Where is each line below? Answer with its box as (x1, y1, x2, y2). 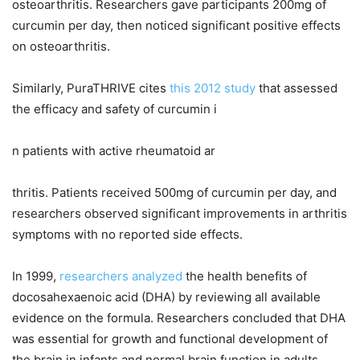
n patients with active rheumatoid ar (12, 143, 215, 159)
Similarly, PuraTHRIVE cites (12, 80, 170, 96)
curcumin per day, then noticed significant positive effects (12, 18, 341, 34)
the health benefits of (182, 268, 307, 284)
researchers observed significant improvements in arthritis (12, 206, 347, 222)
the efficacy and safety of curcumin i (12, 101, 217, 117)
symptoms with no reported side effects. (12, 227, 243, 243)
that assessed (256, 80, 337, 96)
